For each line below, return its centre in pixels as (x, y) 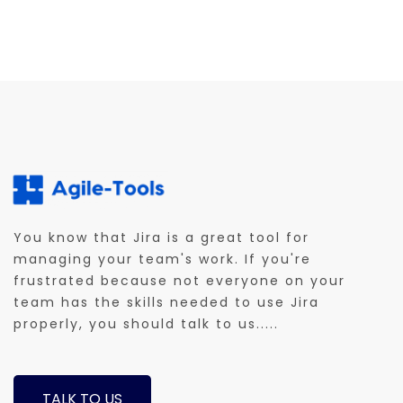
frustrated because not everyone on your (179, 281)
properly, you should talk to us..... (146, 324)
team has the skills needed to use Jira (166, 303)
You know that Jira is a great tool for (161, 238)
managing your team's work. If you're (162, 260)
